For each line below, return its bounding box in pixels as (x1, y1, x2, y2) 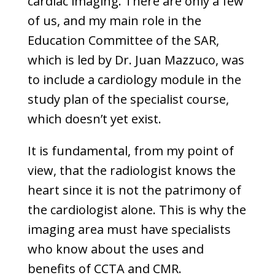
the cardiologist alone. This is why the (27, 201, 246, 218)
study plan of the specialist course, (27, 91, 229, 107)
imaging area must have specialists (27, 221, 231, 238)
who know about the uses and (27, 241, 204, 257)
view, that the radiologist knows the (27, 162, 236, 179)
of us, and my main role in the (27, 12, 201, 29)
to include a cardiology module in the (27, 71, 241, 88)
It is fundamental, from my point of (27, 142, 234, 159)
